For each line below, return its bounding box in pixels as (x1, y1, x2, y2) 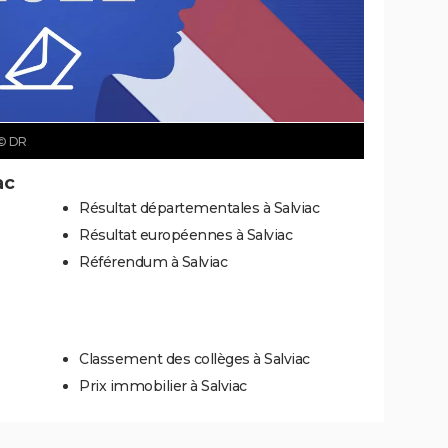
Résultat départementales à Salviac (79, 198, 319, 217)
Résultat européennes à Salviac (79, 225, 292, 244)
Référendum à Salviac (79, 252, 227, 271)
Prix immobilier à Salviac (79, 376, 247, 395)
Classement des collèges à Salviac (79, 349, 310, 368)
